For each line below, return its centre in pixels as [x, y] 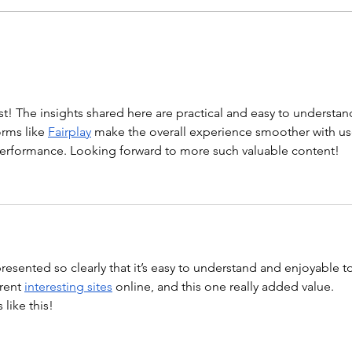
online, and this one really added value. [225, 287]
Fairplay [70, 132]
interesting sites [68, 287]
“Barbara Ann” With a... [130, 13]
